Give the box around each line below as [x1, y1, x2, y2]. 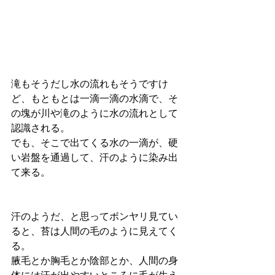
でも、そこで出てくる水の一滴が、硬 [11, 137, 178, 150]
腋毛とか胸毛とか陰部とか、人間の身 [11, 255, 178, 268]
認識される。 [11, 122, 70, 135]
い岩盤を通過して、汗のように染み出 [11, 152, 178, 165]
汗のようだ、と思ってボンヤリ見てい [11, 211, 178, 223]
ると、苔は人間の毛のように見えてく [11, 225, 178, 238]
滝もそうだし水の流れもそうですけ [11, 78, 168, 91]
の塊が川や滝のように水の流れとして [11, 107, 178, 120]
